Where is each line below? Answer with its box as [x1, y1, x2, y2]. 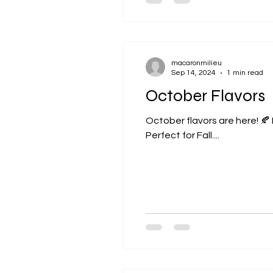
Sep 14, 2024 [171, 69, 216, 77]
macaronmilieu [171, 59, 222, 67]
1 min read [227, 69, 263, 77]
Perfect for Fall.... [146, 130, 219, 140]
